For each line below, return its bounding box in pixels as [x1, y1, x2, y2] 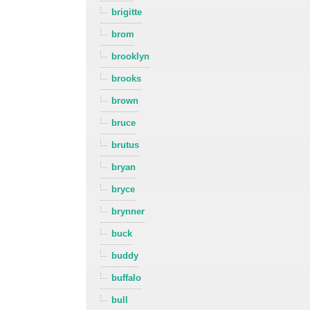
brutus [111, 140, 140, 151]
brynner [111, 206, 145, 217]
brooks [111, 73, 142, 84]
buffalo [111, 273, 142, 284]
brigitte [111, 7, 143, 18]
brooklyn [111, 51, 150, 62]
